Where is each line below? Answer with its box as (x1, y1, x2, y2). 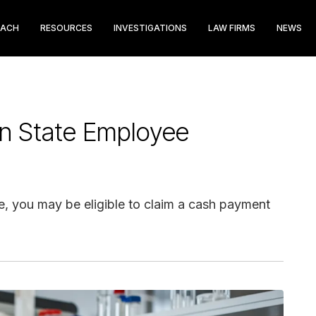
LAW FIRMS (208, 23, 255, 33)
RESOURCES (40, 23, 92, 33)
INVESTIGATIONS (114, 23, 187, 33)
